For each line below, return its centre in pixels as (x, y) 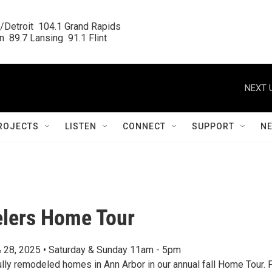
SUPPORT (213, 126)
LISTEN (81, 126)
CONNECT (144, 126)
